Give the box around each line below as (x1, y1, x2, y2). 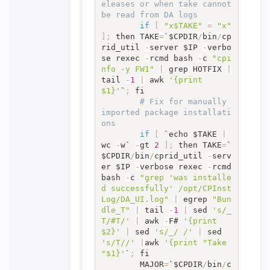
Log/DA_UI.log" (101, 194, 169, 204)
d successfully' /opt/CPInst (101, 183, 231, 193)
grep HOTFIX (163, 64, 227, 74)
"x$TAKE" (163, 20, 202, 30)
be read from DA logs (101, 10, 198, 19)
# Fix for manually (139, 96, 227, 106)
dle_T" (101, 205, 130, 215)
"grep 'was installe (139, 172, 231, 182)
